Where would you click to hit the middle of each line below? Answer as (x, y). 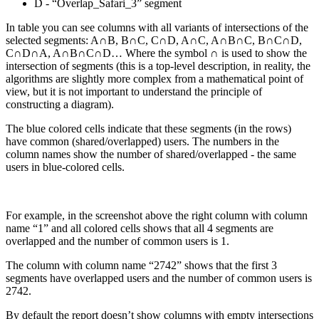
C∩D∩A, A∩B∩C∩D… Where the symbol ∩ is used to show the (156, 53)
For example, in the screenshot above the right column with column (157, 216)
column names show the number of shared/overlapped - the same (151, 155)
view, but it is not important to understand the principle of (134, 92)
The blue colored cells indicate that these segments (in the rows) (148, 129)
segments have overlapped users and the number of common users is (159, 278)
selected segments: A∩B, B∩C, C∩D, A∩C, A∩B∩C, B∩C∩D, (154, 41)
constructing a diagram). (64, 105)
